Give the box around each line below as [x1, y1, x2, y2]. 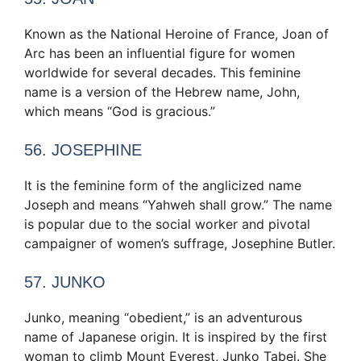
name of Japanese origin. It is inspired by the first [24, 329, 327, 346]
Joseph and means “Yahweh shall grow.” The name [24, 197, 332, 214]
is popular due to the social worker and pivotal [24, 216, 310, 233]
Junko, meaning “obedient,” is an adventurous [24, 309, 302, 326]
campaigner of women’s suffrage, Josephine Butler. [24, 235, 335, 252]
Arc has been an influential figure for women [24, 45, 295, 62]
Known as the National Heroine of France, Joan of [24, 26, 329, 43]
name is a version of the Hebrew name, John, [24, 84, 300, 101]
